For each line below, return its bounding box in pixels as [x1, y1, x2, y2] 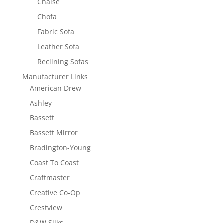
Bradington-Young [29, 143, 91, 153]
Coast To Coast [29, 158, 79, 168]
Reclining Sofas [37, 57, 88, 67]
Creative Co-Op [29, 188, 80, 198]
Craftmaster [29, 173, 70, 183]
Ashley [29, 98, 52, 108]
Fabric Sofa [37, 27, 74, 37]
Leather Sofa [37, 42, 79, 52]
